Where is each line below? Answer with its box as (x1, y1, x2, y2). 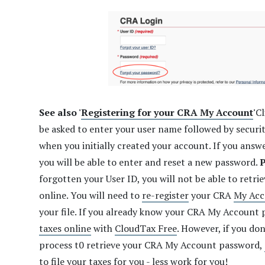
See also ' (39, 106, 81, 119)
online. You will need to (39, 189, 142, 202)
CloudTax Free (115, 222, 177, 235)
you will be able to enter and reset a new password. (39, 156, 260, 169)
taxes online (39, 222, 91, 235)
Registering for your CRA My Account (81, 106, 253, 119)
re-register (142, 189, 189, 202)
